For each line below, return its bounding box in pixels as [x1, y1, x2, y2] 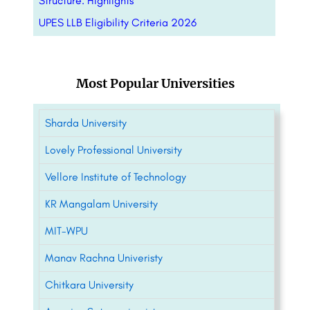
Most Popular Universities [75, 75, 235, 91]
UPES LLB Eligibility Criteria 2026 [39, 15, 197, 29]
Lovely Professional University [45, 143, 182, 156]
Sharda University [45, 116, 127, 129]
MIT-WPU [45, 224, 88, 237]
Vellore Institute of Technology [45, 170, 186, 183]
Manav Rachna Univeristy [45, 250, 163, 264]
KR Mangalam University [45, 197, 158, 210]
